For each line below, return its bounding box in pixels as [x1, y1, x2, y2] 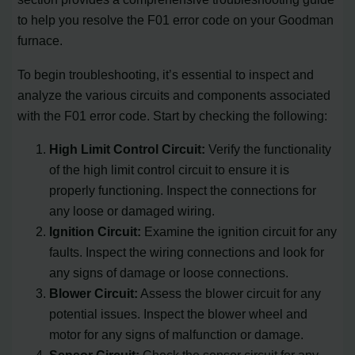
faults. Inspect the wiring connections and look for [49, 244, 325, 259]
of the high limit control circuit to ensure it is [49, 162, 290, 177]
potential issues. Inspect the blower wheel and [49, 306, 308, 321]
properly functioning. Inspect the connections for [49, 182, 317, 197]
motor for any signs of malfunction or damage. [49, 326, 304, 342]
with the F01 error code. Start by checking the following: [17, 108, 328, 123]
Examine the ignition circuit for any [141, 223, 338, 239]
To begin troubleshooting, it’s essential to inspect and [17, 67, 315, 82]
